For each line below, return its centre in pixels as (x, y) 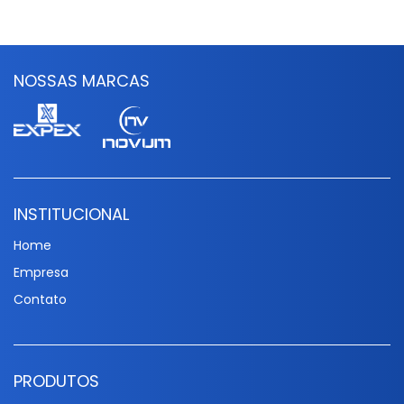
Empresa (41, 273)
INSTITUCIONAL (71, 215)
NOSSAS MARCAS (82, 81)
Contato (40, 300)
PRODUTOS (56, 381)
